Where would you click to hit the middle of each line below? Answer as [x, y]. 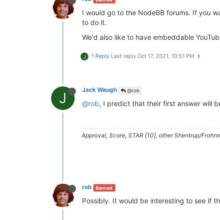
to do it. [94, 23]
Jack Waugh [99, 90]
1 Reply [100, 56]
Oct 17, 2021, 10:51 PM [166, 56]
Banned [104, 188]
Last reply [124, 56]
